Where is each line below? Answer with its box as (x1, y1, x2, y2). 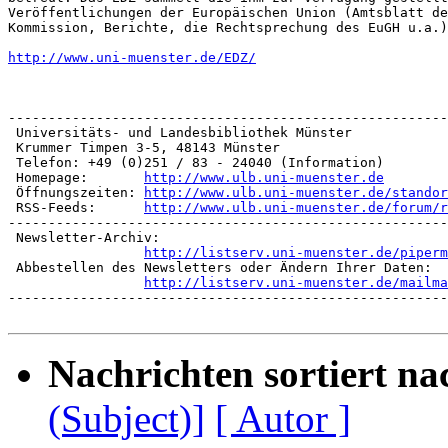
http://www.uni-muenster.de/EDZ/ (8, 50, 256, 66)
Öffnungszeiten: (8, 185, 144, 201)
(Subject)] (48, 397, 205, 441)
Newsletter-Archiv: (8, 230, 160, 246)
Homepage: (8, 170, 144, 186)
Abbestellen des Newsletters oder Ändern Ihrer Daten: (8, 260, 432, 276)
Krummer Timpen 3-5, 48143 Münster (8, 140, 280, 156)
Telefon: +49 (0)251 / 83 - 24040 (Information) (8, 155, 384, 171)
